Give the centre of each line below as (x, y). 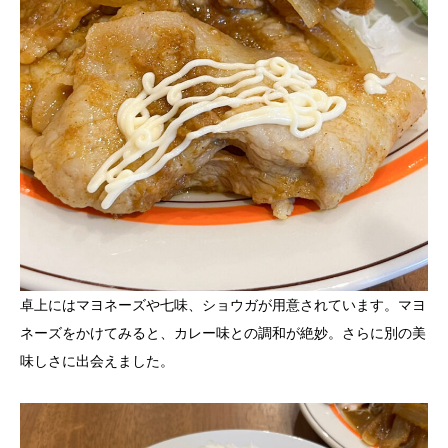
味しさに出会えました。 (97, 361)
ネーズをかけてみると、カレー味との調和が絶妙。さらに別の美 (223, 333)
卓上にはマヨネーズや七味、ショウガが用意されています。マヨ (223, 305)
